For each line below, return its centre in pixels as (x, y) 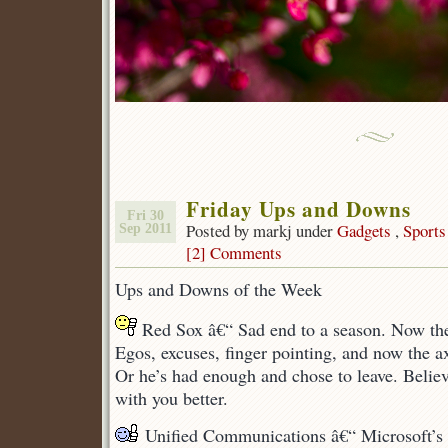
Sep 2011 (145, 228)
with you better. (171, 398)
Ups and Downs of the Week (218, 289)
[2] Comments (234, 252)
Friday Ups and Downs (298, 208)
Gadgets (364, 230)
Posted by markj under (261, 230)
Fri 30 (145, 215)
